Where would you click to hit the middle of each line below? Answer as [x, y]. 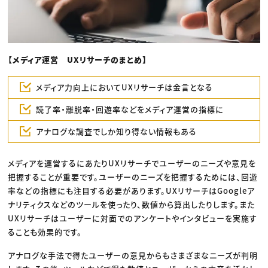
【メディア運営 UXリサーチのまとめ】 [78, 59]
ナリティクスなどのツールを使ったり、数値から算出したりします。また [132, 205]
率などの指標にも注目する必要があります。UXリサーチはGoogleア [132, 191]
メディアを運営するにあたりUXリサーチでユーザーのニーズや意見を [132, 163]
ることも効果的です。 [45, 232]
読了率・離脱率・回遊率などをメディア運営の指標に [130, 109]
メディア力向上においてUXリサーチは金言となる [124, 87]
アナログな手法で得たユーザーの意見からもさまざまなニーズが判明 [133, 255]
